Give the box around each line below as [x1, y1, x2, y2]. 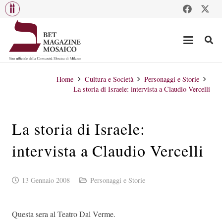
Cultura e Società [84, 74, 133, 84]
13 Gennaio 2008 [21, 175, 70, 185]
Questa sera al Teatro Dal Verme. [12, 209, 115, 219]
